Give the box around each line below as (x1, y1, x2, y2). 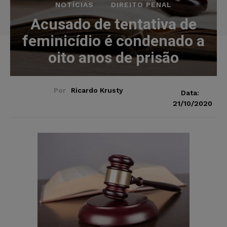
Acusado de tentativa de (30, 15, 197, 33)
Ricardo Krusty (71, 86, 124, 94)
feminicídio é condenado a (22, 31, 205, 50)
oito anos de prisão (48, 48, 179, 66)
